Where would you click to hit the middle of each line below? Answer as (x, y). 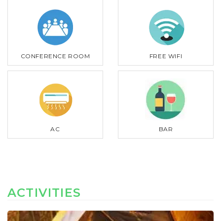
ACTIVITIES (44, 192)
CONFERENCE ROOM (55, 56)
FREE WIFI (166, 56)
